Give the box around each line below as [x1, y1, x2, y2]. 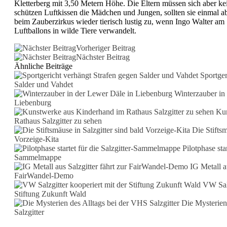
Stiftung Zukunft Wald [14, 189, 86, 198]
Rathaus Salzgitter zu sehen [14, 116, 102, 125]
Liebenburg [14, 98, 51, 107]
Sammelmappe [14, 153, 61, 162]
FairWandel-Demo [14, 171, 73, 180]
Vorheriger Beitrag [76, 43, 135, 52]
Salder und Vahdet [14, 80, 73, 89]
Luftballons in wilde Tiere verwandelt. [14, 26, 136, 35]
